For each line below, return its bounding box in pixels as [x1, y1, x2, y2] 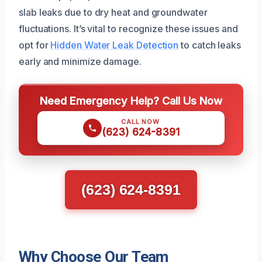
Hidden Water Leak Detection [50, 39, 179, 51]
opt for [19, 39, 51, 51]
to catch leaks [178, 39, 242, 51]
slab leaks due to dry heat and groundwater [19, 6, 208, 19]
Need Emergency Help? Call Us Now [40, 94, 222, 108]
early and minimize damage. [19, 56, 142, 68]
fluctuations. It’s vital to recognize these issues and [19, 23, 238, 35]
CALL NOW [121, 118, 160, 126]
